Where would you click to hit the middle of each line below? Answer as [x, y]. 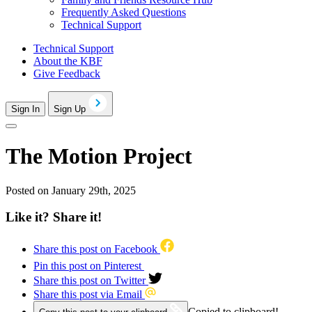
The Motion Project [99, 156]
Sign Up [71, 109]
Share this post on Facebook [95, 249]
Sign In [25, 109]
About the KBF [68, 61]
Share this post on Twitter [89, 280]
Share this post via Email [88, 294]
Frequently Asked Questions [124, 12]
